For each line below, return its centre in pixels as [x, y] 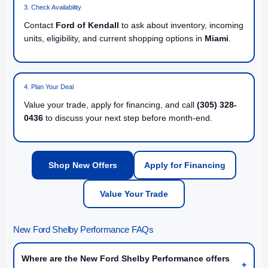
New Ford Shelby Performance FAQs [83, 230]
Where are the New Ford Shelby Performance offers [126, 259]
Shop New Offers [83, 165]
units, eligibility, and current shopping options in [114, 39]
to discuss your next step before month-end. [128, 118]
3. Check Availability [53, 7]
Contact [40, 25]
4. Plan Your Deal [49, 87]
